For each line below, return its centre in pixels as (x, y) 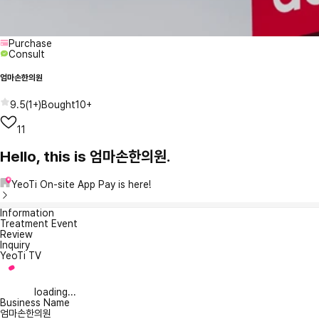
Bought (58, 105)
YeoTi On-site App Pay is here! (81, 185)
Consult (27, 54)
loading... (55, 292)
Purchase (30, 43)
